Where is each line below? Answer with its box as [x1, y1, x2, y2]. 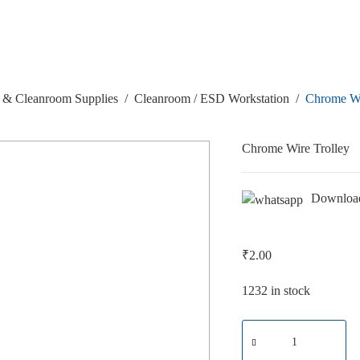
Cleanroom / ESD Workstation [134, 92, 290, 106]
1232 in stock [242, 283, 311, 297]
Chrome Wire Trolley [242, 141, 350, 156]
